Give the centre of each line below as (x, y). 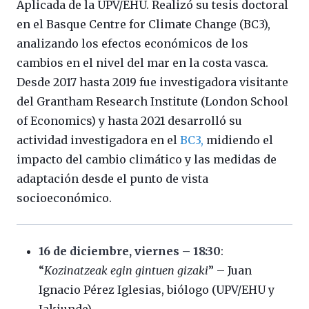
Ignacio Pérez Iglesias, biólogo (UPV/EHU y (157, 290)
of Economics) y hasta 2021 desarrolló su (129, 121)
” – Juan (230, 271)
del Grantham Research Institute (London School (152, 102)
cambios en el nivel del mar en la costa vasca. (142, 63)
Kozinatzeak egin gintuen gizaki (126, 271)
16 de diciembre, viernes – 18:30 (130, 251)
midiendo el (238, 140)
